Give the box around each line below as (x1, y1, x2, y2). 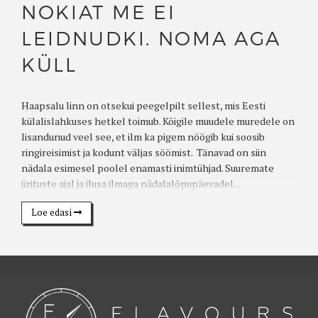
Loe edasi (31, 206, 74, 219)
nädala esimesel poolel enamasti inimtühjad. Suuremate (21, 160, 274, 175)
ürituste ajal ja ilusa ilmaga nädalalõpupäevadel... (21, 176, 240, 190)
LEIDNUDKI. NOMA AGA (21, 26, 282, 52)
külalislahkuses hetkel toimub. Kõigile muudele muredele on (21, 114, 295, 128)
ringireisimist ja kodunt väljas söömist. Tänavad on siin (21, 145, 266, 159)
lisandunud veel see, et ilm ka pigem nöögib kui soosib (21, 129, 265, 143)
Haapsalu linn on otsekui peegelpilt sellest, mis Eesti (21, 98, 265, 112)
